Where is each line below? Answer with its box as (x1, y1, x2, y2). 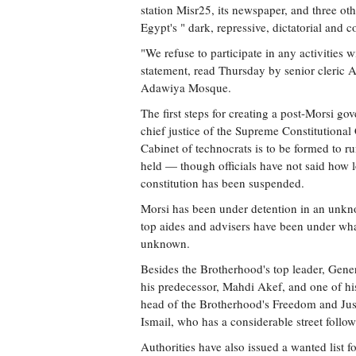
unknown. (141, 235, 190, 251)
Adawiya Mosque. (141, 79, 231, 95)
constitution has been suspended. (141, 175, 304, 191)
